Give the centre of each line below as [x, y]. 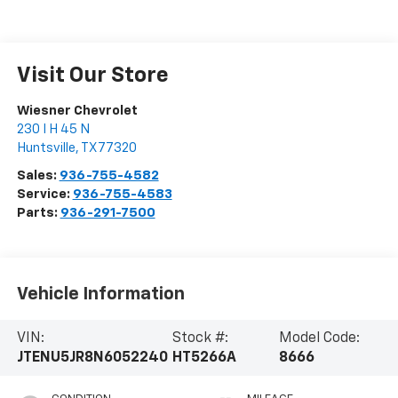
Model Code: [319, 338]
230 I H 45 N [53, 130]
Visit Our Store [92, 76]
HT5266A [205, 358]
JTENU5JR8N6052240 [92, 358]
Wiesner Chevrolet [77, 111]
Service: [44, 195]
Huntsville [46, 148]
